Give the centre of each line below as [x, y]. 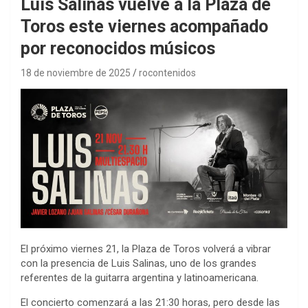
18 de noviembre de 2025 [76, 73]
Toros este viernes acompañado [144, 26]
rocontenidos [167, 73]
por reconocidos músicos [118, 48]
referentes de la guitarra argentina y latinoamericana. [140, 278]
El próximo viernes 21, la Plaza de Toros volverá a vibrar [146, 249]
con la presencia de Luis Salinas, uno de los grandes [139, 264]
